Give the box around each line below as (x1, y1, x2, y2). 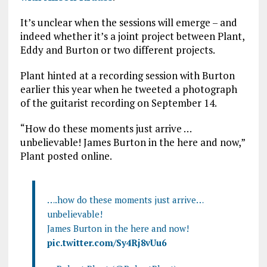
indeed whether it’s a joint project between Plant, (20, 29, 244, 44)
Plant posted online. (20, 149, 112, 163)
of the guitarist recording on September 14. (20, 96, 217, 110)
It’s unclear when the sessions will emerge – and (20, 15, 237, 30)
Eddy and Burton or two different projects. (20, 43, 215, 57)
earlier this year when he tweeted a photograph (20, 82, 237, 97)
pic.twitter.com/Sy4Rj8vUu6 (46, 237, 166, 249)
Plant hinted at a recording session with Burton (20, 69, 235, 83)
